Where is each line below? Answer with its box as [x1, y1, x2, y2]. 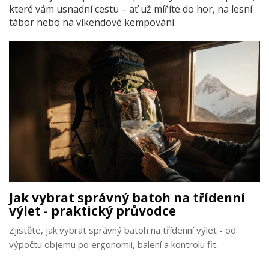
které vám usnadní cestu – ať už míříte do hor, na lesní [9, 2, 252, 16]
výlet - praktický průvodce [9, 202, 176, 220]
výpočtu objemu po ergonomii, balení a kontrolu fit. [9, 238, 218, 251]
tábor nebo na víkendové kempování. [9, 16, 176, 29]
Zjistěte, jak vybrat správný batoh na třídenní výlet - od [9, 224, 236, 237]
